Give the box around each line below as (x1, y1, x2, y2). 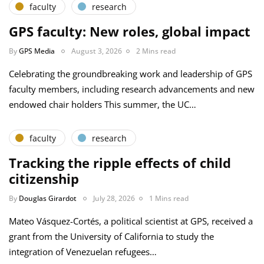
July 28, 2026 (93, 193, 135, 204)
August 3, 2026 (71, 46, 122, 57)
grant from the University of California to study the (9, 230, 214, 243)
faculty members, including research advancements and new (9, 83, 255, 95)
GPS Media (19, 46, 55, 57)
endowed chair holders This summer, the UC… (9, 98, 196, 111)
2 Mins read (136, 46, 176, 57)
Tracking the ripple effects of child (9, 154, 231, 172)
